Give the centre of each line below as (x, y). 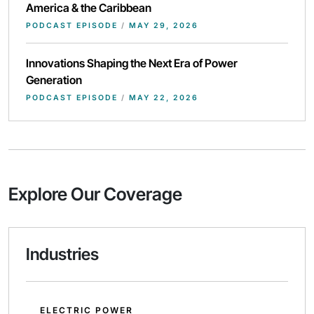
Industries (62, 254)
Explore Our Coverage (95, 194)
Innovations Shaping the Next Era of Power (132, 63)
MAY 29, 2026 (162, 26)
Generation (54, 80)
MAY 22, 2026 (162, 98)
